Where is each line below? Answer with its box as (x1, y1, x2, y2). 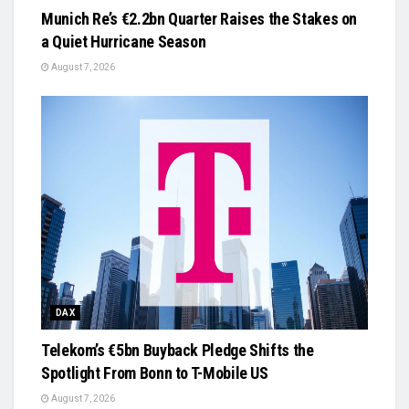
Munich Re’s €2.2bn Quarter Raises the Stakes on (41, 9, 358, 29)
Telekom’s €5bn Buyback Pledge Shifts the (41, 341, 314, 361)
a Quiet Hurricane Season (41, 32, 206, 52)
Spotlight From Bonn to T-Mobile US (41, 363, 268, 383)
